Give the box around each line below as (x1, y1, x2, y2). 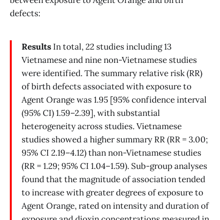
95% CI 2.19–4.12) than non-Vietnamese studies (22, 147, 201, 159)
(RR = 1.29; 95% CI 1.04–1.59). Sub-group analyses (22, 161, 207, 172)
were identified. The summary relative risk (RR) (22, 68, 202, 79)
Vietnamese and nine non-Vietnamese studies (22, 55, 197, 66)
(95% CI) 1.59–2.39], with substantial (22, 108, 160, 119)
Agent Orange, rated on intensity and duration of (22, 200, 209, 212)
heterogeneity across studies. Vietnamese (22, 121, 182, 132)
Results (22, 41, 51, 53)
